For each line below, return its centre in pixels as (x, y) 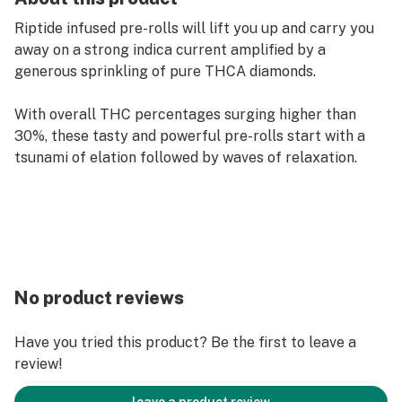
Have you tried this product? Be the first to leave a (185, 342)
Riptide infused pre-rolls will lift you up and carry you (194, 28)
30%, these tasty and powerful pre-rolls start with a (190, 136)
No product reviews (99, 298)
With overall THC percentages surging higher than (185, 114)
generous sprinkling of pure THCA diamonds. (165, 71)
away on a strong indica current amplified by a (170, 50)
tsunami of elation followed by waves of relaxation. (186, 157)
